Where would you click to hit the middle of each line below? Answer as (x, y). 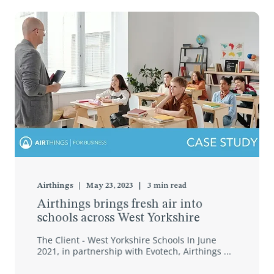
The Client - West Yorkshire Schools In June (127, 240)
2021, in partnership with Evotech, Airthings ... (134, 251)
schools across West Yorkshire (119, 218)
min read (170, 186)
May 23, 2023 (110, 186)
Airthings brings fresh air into (120, 205)
